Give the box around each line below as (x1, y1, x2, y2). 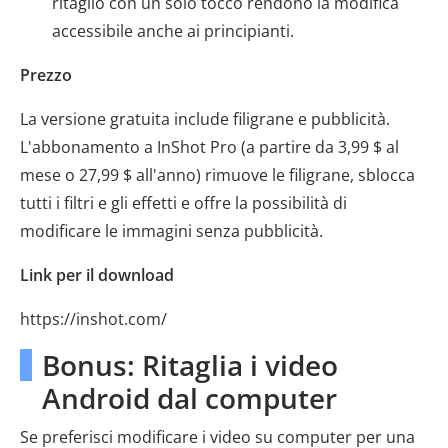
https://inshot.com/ (20, 308, 167, 330)
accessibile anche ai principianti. (52, 20, 294, 42)
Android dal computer (42, 379, 337, 417)
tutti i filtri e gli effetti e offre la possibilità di (20, 192, 347, 214)
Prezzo (20, 64, 72, 86)
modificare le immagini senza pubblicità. (20, 220, 323, 242)
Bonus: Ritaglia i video (42, 346, 338, 384)
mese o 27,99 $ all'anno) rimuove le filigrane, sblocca (20, 164, 415, 186)
